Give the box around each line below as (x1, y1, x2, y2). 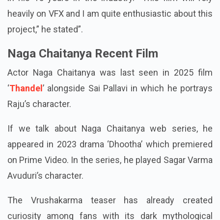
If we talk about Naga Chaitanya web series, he (7, 154, 213, 165)
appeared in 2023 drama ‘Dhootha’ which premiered (7, 170, 213, 181)
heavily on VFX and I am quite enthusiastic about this (7, 39, 213, 50)
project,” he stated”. (7, 55, 83, 66)
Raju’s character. (7, 130, 71, 140)
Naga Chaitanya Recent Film (7, 78, 158, 92)
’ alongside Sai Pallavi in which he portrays (43, 114, 213, 125)
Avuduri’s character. (7, 201, 83, 212)
